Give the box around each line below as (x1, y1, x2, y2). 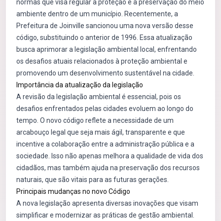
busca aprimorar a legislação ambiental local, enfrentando (16, 45, 197, 53)
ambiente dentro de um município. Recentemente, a (16, 10, 178, 18)
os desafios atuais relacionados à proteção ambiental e (16, 57, 187, 65)
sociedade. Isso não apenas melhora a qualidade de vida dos (16, 152, 203, 160)
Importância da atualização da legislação (16, 81, 143, 89)
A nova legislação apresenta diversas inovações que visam (16, 199, 198, 207)
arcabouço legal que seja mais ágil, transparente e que (16, 128, 185, 136)
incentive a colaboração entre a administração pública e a (16, 140, 194, 148)
